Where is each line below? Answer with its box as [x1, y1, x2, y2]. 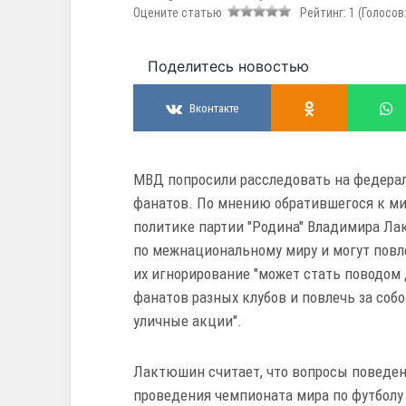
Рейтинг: [295, 5, 349, 21]
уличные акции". [133, 312, 242, 331]
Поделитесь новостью [148, 57, 309, 76]
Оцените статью [133, 5, 227, 21]
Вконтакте [189, 101, 238, 115]
